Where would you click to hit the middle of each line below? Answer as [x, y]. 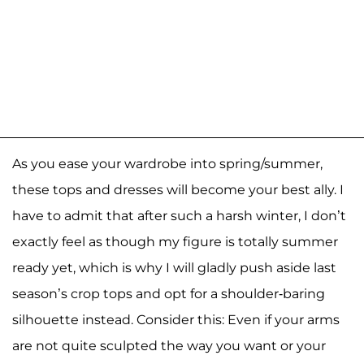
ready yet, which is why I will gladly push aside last [174, 267]
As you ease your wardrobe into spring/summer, [167, 163]
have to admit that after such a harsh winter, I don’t [179, 215]
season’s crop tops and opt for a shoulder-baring [169, 293]
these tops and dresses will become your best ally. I [178, 189]
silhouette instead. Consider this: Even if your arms [176, 319]
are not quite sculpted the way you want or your [169, 345]
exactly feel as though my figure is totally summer [175, 241]
